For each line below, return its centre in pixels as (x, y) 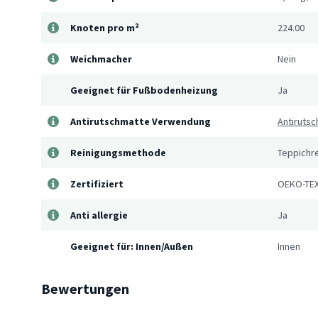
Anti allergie (99, 215)
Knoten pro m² (105, 28)
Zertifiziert (97, 184)
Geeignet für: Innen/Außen (132, 247)
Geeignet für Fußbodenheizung (144, 91)
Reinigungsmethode (118, 153)
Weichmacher (101, 59)
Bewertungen (85, 289)
